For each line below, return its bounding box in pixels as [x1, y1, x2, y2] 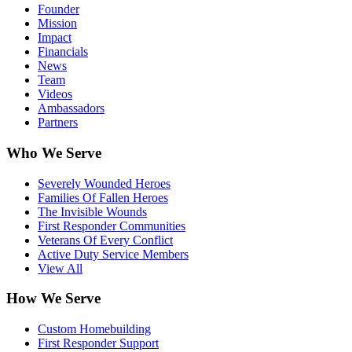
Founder [38, 2, 79, 16]
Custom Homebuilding [38, 322, 151, 336]
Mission [38, 16, 77, 31]
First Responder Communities [38, 218, 185, 233]
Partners [38, 115, 78, 130]
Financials [38, 45, 88, 59]
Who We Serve [6, 145, 101, 162]
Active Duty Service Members [38, 247, 189, 261]
